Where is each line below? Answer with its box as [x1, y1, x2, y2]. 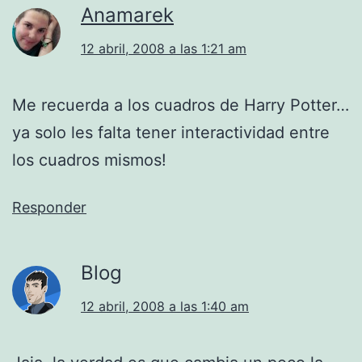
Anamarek [81, 2, 174, 27]
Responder [12, 198, 86, 216]
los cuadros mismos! [12, 149, 166, 170]
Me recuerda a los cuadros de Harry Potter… [12, 95, 349, 115]
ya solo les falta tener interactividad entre [12, 122, 330, 142]
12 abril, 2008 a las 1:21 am [81, 40, 246, 57]
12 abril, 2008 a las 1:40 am [81, 297, 249, 314]
